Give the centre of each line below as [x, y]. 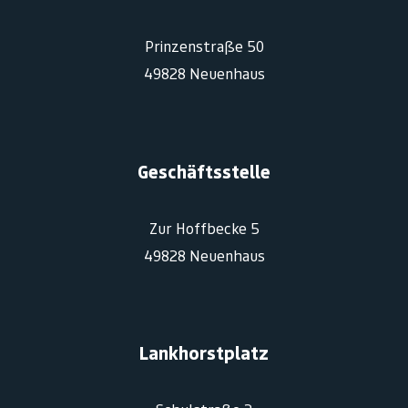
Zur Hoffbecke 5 [204, 228]
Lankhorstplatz [204, 354]
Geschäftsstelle [204, 172]
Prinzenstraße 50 [204, 47]
